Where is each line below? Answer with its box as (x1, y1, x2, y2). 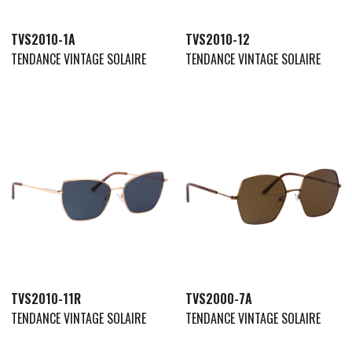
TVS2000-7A (185, 289, 252, 308)
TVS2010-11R (11, 289, 81, 308)
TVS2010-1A (11, 30, 75, 49)
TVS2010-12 (185, 30, 250, 49)
